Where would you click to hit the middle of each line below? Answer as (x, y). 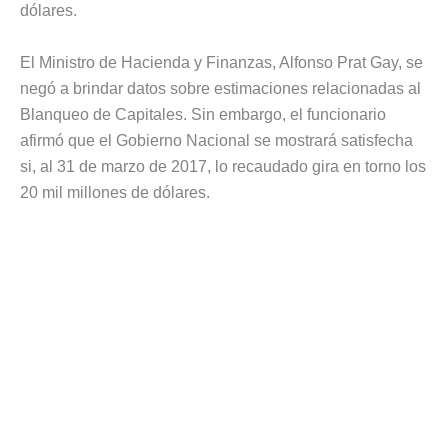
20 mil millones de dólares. (115, 192)
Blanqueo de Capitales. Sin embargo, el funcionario (203, 114)
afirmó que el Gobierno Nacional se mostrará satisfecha (216, 140)
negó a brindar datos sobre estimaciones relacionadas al (220, 88)
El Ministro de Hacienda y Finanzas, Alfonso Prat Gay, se (221, 62)
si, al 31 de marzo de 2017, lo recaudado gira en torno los (223, 166)
